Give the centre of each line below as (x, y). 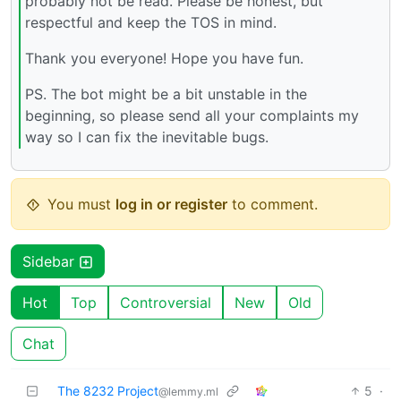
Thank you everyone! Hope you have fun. (164, 58)
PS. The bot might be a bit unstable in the (166, 94)
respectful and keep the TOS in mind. (151, 22)
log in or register (171, 205)
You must (81, 205)
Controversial (166, 303)
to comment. (273, 205)
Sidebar (51, 262)
